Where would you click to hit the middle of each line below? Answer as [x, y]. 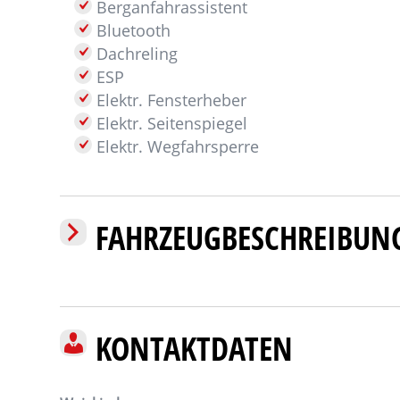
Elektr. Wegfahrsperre [176, 146]
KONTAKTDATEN [195, 348]
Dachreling [135, 54]
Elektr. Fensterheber [170, 100]
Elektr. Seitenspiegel [170, 123]
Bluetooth [132, 30]
